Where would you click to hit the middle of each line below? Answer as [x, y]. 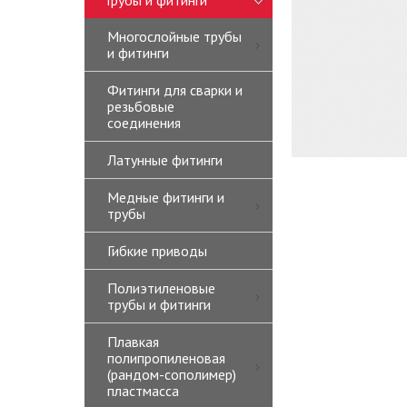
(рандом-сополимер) [172, 374]
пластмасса [143, 391]
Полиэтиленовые [161, 288]
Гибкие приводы [157, 251]
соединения [144, 123]
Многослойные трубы [174, 36]
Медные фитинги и [166, 197]
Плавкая [133, 342]
